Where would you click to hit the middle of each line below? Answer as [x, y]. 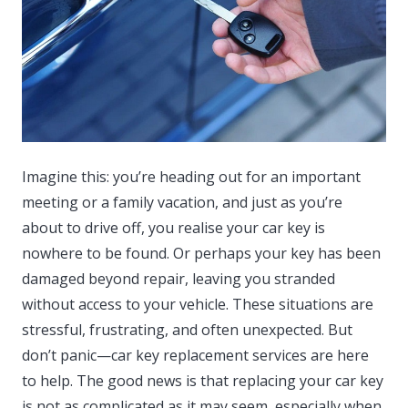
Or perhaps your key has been [275, 254]
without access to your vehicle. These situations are [198, 305]
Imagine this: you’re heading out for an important [191, 177]
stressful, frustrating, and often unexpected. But [187, 330]
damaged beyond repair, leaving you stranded [178, 279]
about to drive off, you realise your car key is [173, 228]
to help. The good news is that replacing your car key [203, 381]
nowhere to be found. [96, 254]
